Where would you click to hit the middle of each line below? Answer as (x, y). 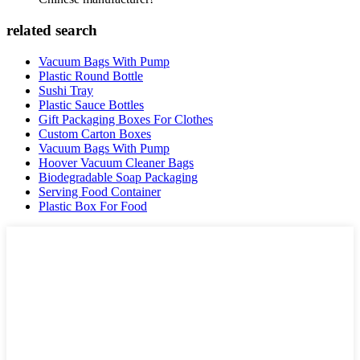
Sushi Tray (66, 90)
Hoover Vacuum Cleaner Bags (116, 162)
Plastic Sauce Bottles (91, 104)
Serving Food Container (100, 191)
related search (52, 31)
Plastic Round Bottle (91, 76)
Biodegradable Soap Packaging (118, 177)
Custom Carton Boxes (95, 133)
